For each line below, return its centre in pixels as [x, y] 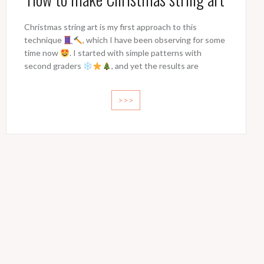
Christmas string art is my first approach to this [110, 27]
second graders [53, 66]
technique [44, 40]
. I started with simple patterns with [135, 53]
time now [42, 53]
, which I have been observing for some [154, 40]
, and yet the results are [155, 66]
